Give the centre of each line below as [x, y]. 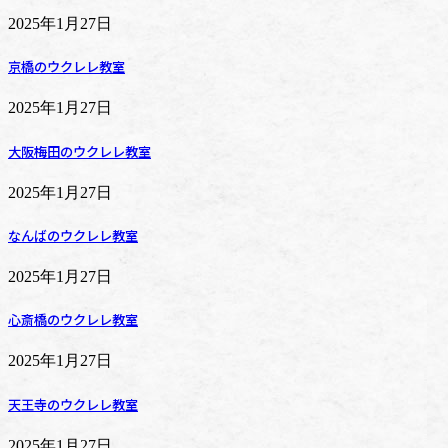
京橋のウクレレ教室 [66, 67]
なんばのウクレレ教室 [73, 235]
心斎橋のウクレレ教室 [73, 320]
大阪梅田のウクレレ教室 [79, 151]
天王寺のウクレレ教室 [73, 404]
